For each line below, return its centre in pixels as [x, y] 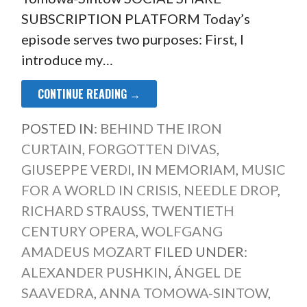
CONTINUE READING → [89, 94]
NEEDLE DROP [230, 189]
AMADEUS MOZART [86, 251]
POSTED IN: [60, 128]
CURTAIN [51, 148]
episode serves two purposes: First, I [132, 39]
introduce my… [67, 59]
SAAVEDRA [57, 292]
